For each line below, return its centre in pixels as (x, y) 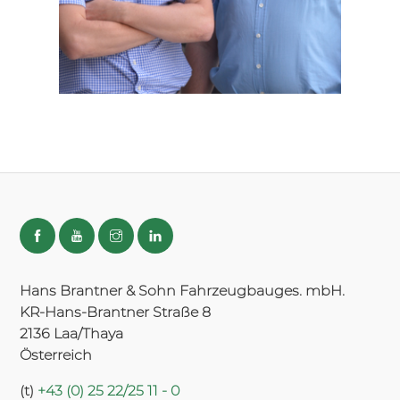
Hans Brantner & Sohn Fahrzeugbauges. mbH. (182, 291)
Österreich (56, 355)
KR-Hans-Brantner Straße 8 (115, 312)
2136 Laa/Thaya (71, 334)
